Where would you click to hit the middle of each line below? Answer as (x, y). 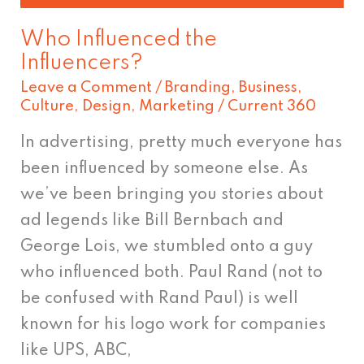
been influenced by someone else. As (165, 169)
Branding (198, 88)
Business (269, 88)
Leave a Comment (87, 88)
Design (107, 107)
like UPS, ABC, (76, 351)
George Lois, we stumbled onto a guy (167, 247)
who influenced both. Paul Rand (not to (172, 273)
